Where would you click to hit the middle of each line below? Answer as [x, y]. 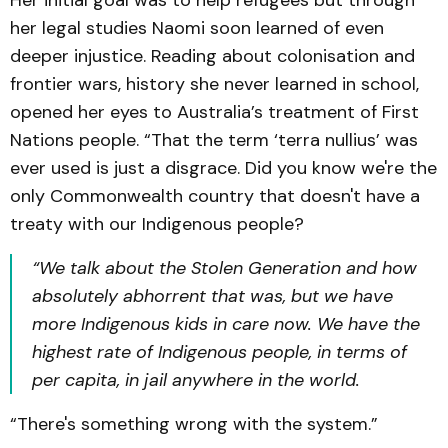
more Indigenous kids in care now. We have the [226, 324]
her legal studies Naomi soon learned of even [197, 28]
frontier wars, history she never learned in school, [214, 84]
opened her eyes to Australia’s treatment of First [214, 112]
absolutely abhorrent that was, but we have [212, 296]
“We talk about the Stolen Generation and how [224, 268]
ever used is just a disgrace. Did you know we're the [223, 168]
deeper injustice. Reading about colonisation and [212, 56]
